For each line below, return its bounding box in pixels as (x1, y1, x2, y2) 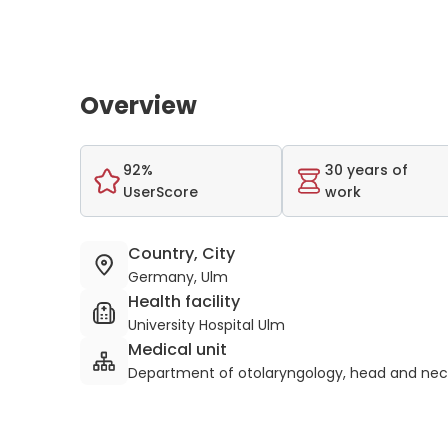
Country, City (128, 242, 235, 265)
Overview (80, 89, 197, 122)
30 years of (325, 160, 408, 180)
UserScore (123, 182, 198, 202)
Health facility (128, 290, 240, 313)
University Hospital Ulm (128, 315, 285, 335)
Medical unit (128, 338, 227, 361)
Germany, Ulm (128, 267, 228, 287)
